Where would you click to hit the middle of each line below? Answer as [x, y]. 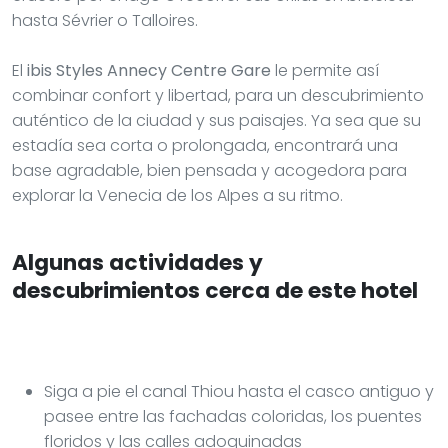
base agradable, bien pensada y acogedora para [209, 170]
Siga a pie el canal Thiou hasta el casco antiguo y [239, 391]
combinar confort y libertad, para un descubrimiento [218, 95]
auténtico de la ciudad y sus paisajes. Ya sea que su [216, 120]
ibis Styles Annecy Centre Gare [149, 70]
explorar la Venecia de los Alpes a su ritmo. [177, 195]
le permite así [325, 70]
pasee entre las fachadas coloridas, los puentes [233, 416]
